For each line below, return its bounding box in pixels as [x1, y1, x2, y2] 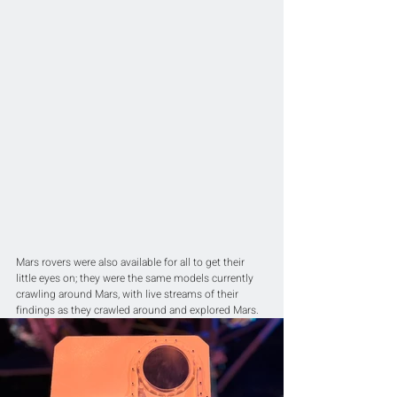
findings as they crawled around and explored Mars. [16, 302, 259, 319]
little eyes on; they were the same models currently [16, 270, 256, 287]
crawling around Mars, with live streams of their [16, 286, 241, 303]
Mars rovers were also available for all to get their [16, 254, 247, 271]
